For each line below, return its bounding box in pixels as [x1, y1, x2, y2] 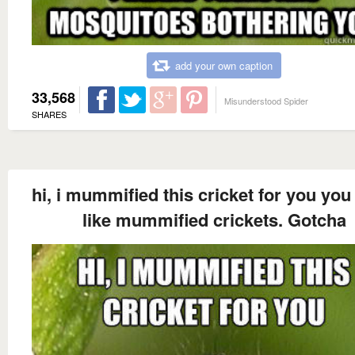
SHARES [32, 107, 67, 120]
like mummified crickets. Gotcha [82, 206, 346, 232]
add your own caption [175, 57, 273, 73]
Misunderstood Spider [224, 94, 308, 107]
